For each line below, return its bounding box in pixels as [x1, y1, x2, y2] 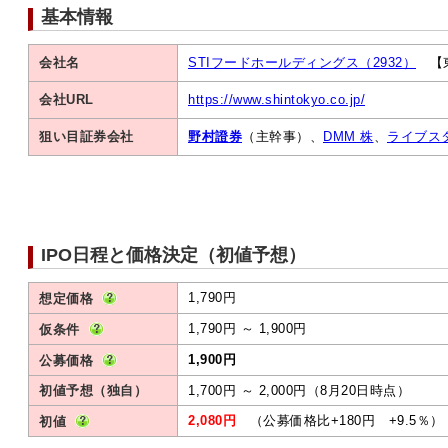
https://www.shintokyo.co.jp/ [188, 92, 365, 107]
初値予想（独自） [39, 383, 147, 398]
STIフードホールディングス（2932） [188, 55, 416, 70]
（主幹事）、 [242, 129, 323, 144]
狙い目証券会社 [39, 129, 134, 144]
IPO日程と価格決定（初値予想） [41, 245, 306, 265]
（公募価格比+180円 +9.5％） [236, 413, 444, 428]
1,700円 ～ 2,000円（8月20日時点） [188, 383, 410, 398]
